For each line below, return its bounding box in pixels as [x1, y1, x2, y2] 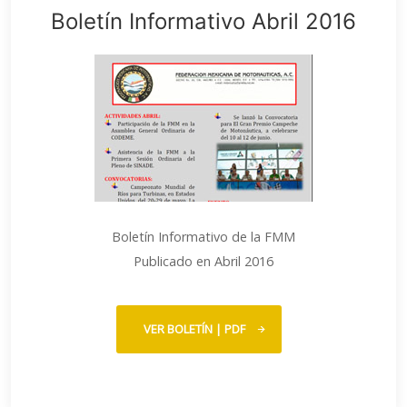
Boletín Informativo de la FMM [112, 228, 295, 245]
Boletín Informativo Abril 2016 [51, 8, 356, 35]
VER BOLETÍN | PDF [144, 321, 245, 337]
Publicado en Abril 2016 [134, 253, 273, 270]
